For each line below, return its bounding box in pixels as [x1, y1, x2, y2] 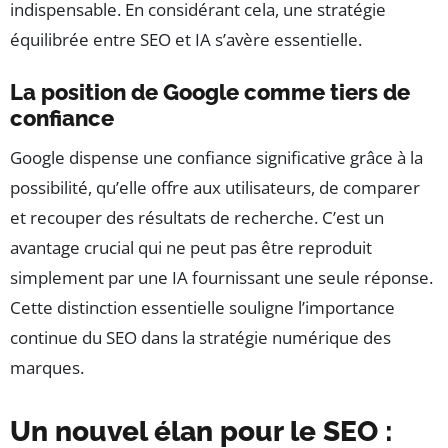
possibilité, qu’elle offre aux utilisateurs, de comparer [10, 175, 420, 199]
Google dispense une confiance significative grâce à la [10, 145, 423, 169]
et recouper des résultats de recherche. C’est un [10, 205, 384, 229]
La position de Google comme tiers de [10, 78, 410, 105]
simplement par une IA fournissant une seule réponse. [10, 265, 433, 289]
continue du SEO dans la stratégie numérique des [10, 325, 391, 349]
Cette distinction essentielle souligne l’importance [10, 295, 395, 319]
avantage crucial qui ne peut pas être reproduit [10, 235, 372, 259]
